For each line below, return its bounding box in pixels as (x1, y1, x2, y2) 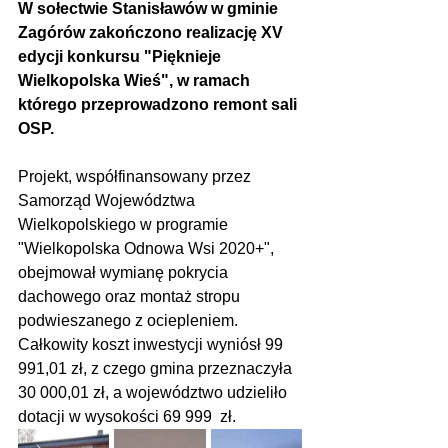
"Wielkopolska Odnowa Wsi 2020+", (18, 240, 278, 257)
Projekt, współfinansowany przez (18, 168, 255, 185)
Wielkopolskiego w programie (18, 216, 232, 233)
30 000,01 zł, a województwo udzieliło (18, 384, 291, 401)
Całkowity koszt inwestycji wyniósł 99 (18, 336, 287, 353)
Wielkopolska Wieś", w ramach (18, 72, 254, 89)
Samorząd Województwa (18, 192, 199, 209)
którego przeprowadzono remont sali (18, 96, 301, 113)
